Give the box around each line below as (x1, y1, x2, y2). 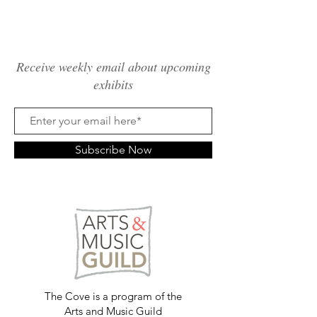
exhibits (93, 76, 133, 93)
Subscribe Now (75, 143, 151, 156)
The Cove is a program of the (45, 289, 182, 303)
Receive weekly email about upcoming (16, 58, 211, 75)
